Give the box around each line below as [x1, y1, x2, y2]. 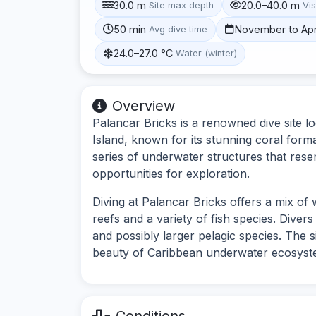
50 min [114, 23, 147, 35]
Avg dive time [149, 23, 208, 35]
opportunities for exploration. [92, 166, 250, 181]
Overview [112, 97, 175, 114]
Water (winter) [176, 48, 238, 59]
